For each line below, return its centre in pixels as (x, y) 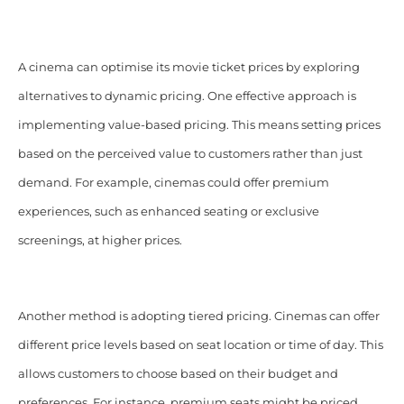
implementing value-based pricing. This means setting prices (199, 124)
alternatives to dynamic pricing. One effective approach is (187, 96)
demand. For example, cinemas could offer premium (173, 182)
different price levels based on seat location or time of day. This (200, 344)
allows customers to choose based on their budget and (178, 373)
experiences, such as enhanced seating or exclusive (168, 211)
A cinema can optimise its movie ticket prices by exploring (188, 67)
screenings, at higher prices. (100, 240)
